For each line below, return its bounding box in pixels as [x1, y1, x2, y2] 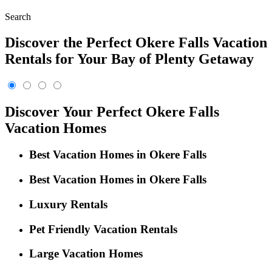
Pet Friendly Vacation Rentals [29, 222, 177, 236]
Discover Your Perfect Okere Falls [5, 103, 219, 120]
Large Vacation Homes [29, 247, 143, 260]
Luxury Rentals [29, 197, 107, 211]
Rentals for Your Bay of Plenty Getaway [5, 50, 254, 67]
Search [5, 11, 31, 22]
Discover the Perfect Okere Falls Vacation [5, 34, 267, 50]
